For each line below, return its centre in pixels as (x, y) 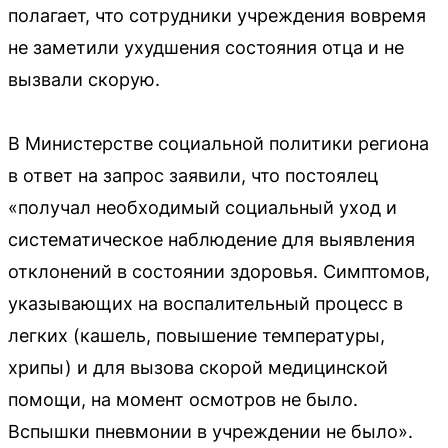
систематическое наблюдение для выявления (211, 239)
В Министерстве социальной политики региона (218, 143)
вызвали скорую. (84, 79)
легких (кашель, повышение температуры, (196, 335)
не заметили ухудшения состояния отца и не (206, 47)
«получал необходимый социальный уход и (202, 207)
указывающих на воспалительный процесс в (205, 303)
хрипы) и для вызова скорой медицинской (198, 367)
